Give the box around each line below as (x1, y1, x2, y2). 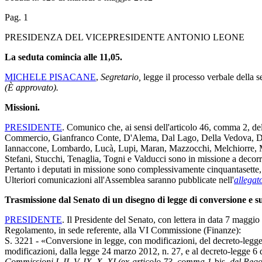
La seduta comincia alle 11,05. (5, 51, 122, 62)
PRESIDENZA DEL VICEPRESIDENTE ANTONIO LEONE (5, 32, 244, 42)
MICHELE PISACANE (5, 71, 96, 82)
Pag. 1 (5, 12, 28, 22)
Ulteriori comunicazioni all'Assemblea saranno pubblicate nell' (5, 174, 234, 185)
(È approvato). (5, 82, 58, 92)
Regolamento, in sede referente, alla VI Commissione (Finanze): (5, 225, 241, 235)
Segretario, (101, 71, 141, 82)
